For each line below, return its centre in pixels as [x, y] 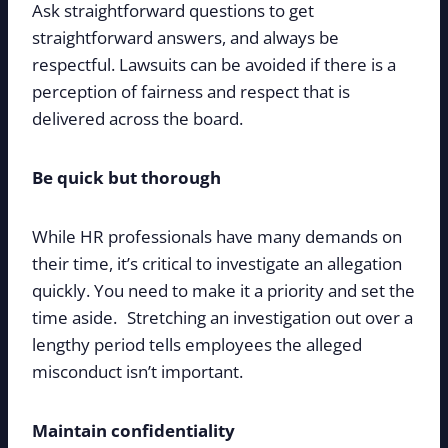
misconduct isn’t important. [137, 371]
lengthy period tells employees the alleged [197, 344]
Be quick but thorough [126, 177]
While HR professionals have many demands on [217, 236]
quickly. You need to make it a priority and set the [223, 290]
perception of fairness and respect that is [191, 91]
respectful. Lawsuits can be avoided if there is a [214, 64]
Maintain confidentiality [133, 430]
